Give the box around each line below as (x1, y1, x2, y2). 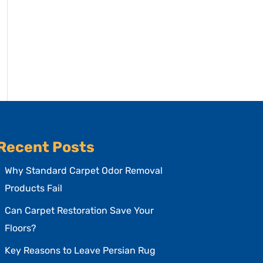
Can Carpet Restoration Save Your (5, 205, 154, 216)
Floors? (5, 222, 37, 234)
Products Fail (5, 183, 63, 194)
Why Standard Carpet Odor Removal (5, 165, 163, 176)
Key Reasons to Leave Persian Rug (5, 245, 156, 256)
